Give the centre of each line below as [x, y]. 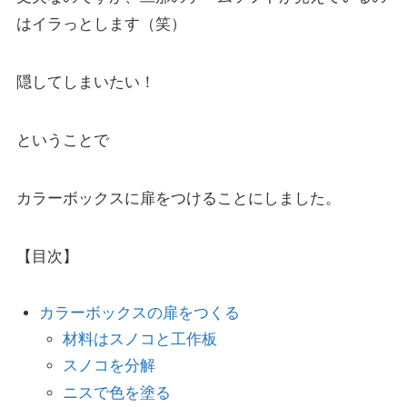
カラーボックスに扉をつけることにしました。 [178, 198]
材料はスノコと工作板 [139, 340]
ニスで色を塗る [116, 392]
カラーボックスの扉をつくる [140, 313]
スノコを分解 [109, 366]
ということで [62, 140]
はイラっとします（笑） [101, 24]
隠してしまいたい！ [85, 82]
